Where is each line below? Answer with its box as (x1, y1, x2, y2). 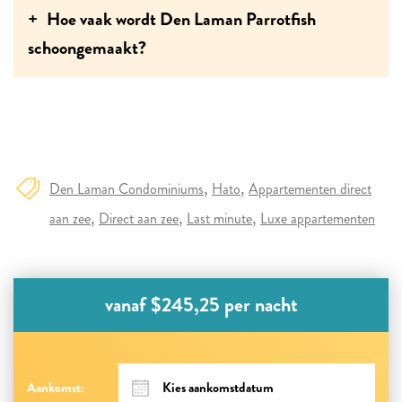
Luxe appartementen (260, 207, 375, 229)
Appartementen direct (249, 178, 371, 199)
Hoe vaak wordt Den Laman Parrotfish (47, 5, 316, 32)
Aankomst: (27, 377, 84, 398)
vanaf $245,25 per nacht (104, 290, 298, 319)
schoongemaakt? (28, 34, 146, 61)
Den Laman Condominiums (49, 178, 204, 199)
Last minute (187, 207, 252, 229)
